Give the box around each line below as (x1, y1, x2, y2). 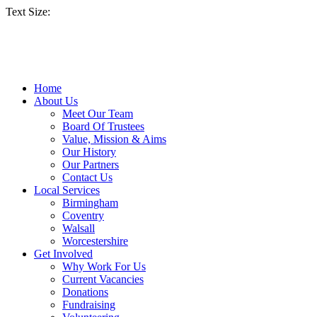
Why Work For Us (62, 260, 146, 272)
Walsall (62, 222, 95, 234)
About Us (34, 95, 78, 107)
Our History (62, 146, 116, 158)
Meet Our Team (62, 108, 133, 120)
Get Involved (34, 248, 93, 260)
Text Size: (6, 6, 50, 18)
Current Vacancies (62, 273, 144, 285)
